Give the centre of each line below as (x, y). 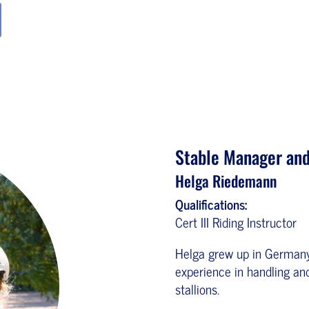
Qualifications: (211, 204)
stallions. (197, 289)
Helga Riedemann (226, 181)
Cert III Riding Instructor (236, 222)
